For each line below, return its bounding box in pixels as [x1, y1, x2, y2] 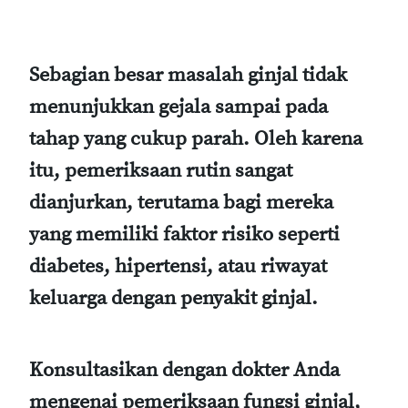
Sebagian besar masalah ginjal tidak [29, 62, 347, 87]
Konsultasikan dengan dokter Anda [29, 357, 340, 382]
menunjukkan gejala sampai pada [29, 94, 328, 119]
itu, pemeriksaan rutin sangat [29, 158, 292, 183]
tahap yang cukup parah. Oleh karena [29, 126, 362, 151]
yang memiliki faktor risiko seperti [29, 221, 340, 247]
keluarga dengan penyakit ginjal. [29, 285, 318, 311]
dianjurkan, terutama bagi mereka [29, 189, 333, 215]
